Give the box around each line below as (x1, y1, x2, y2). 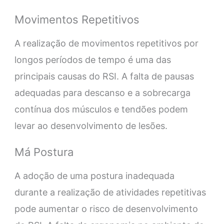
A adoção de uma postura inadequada (14, 170, 174, 181)
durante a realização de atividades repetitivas (14, 187, 206, 198)
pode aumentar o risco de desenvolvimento (14, 203, 198, 214)
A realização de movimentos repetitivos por (14, 38, 198, 49)
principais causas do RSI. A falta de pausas (14, 71, 194, 82)
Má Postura (14, 145, 73, 159)
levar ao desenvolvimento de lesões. (14, 120, 167, 131)
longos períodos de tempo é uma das (14, 54, 171, 65)
